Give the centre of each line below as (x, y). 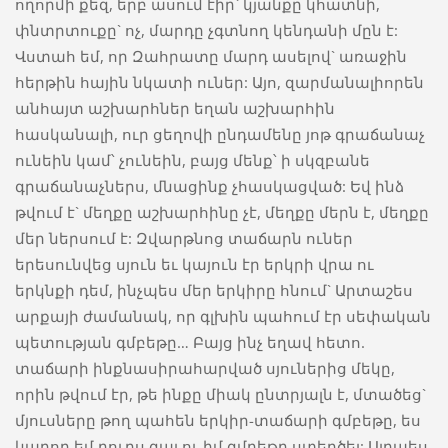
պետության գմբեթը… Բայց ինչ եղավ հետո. (189, 342)
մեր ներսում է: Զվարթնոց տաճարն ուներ (183, 238)
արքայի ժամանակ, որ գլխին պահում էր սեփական (222, 316)
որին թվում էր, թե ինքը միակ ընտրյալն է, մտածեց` (220, 394)
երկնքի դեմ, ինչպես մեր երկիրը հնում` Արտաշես (213, 290)
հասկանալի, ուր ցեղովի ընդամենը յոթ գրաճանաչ (219, 134)
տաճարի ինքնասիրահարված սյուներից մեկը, (204, 368)
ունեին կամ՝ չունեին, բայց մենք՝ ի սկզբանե (192, 160)
